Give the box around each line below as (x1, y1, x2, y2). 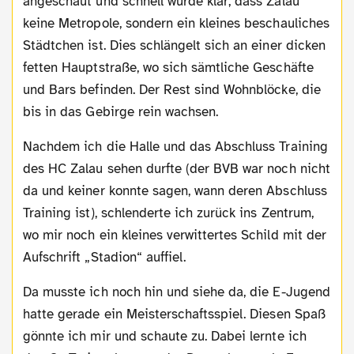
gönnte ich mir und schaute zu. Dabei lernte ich (23, 328, 307, 345)
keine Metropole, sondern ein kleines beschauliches (23, 15, 330, 32)
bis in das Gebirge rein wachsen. (23, 104, 219, 121)
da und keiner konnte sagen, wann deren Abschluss (23, 183, 327, 200)
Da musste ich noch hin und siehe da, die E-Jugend (23, 284, 32, 301)
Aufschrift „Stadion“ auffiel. (23, 249, 186, 266)
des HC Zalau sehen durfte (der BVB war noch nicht (23, 160, 330, 178)
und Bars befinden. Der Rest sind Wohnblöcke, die (23, 81, 321, 99)
